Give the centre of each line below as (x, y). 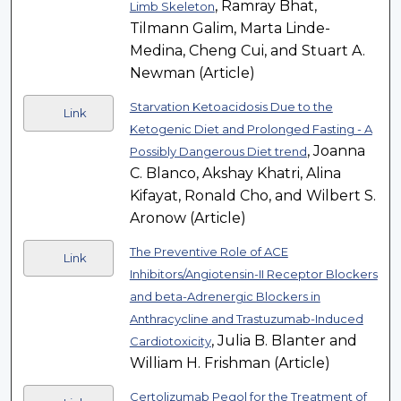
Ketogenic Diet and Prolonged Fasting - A (251, 129)
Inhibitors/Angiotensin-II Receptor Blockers (253, 274)
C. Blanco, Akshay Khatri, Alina (235, 174)
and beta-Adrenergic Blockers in (225, 297)
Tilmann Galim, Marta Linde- (230, 29)
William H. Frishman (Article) (230, 363)
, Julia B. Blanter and (284, 341)
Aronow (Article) (188, 218)
